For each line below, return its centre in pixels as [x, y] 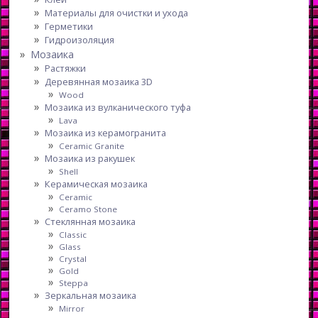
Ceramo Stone [88, 209]
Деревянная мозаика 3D [99, 81]
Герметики [69, 26]
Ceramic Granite [92, 146]
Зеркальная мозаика [91, 295]
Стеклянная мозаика [91, 221]
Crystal [73, 258]
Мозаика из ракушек [90, 158]
